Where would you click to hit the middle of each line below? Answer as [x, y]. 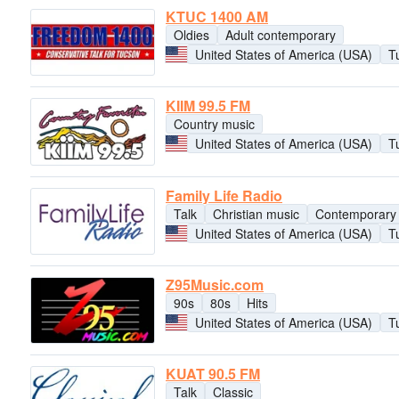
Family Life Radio [224, 195]
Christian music [256, 213]
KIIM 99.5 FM [208, 106]
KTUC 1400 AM [217, 17]
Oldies [191, 35]
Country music [214, 124]
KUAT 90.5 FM [213, 374]
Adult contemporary [281, 35]
